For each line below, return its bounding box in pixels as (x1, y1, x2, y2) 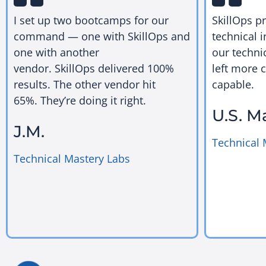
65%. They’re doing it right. (14, 93, 146, 108)
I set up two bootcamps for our (14, 13, 169, 28)
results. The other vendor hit (14, 77, 156, 92)
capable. (211, 77, 254, 92)
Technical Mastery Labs (14, 151, 130, 166)
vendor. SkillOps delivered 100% (14, 61, 174, 76)
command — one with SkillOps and (14, 29, 190, 44)
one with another (14, 45, 99, 60)
